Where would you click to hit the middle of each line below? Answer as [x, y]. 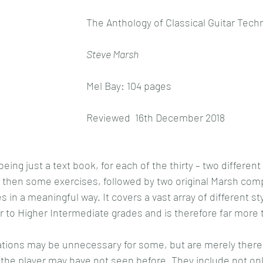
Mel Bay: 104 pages [129, 86]
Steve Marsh [112, 54]
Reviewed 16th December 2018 [156, 117]
